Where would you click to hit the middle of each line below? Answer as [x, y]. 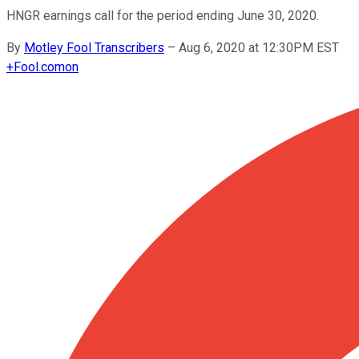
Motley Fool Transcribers [94, 47]
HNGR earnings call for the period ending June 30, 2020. [163, 15]
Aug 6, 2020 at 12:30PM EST [259, 47]
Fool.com [39, 67]
